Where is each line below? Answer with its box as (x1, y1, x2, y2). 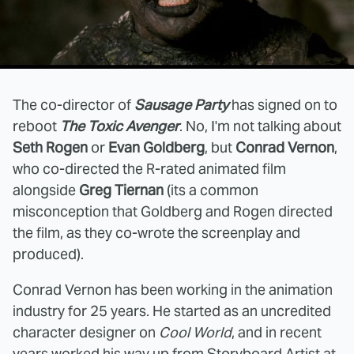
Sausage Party (134, 95, 228, 114)
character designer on (13, 322, 159, 341)
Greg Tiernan (79, 180, 164, 199)
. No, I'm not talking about (179, 116, 341, 135)
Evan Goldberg (108, 137, 205, 156)
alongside (13, 180, 79, 199)
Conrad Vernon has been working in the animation (13, 280, 333, 299)
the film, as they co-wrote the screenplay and (13, 223, 300, 242)
